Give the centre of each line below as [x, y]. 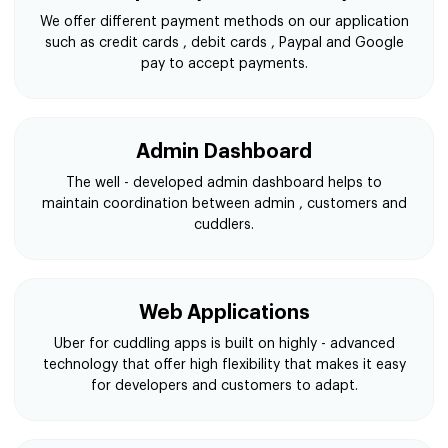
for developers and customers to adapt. [224, 386]
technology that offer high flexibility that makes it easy [224, 365]
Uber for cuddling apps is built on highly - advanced [224, 344]
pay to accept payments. [224, 64]
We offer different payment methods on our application [224, 22]
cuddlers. [224, 225]
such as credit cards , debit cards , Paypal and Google [224, 43]
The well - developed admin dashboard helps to [224, 183]
